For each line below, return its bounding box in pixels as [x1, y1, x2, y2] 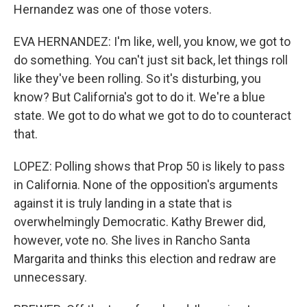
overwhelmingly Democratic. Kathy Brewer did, [14, 214, 265, 229]
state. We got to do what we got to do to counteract [14, 108, 291, 123]
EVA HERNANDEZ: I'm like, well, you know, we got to [14, 34, 291, 49]
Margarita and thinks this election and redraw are [14, 251, 276, 266]
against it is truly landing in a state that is [14, 196, 232, 210]
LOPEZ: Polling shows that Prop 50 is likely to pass [14, 159, 285, 173]
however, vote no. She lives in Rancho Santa [14, 233, 250, 247]
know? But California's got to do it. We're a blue [14, 90, 265, 104]
